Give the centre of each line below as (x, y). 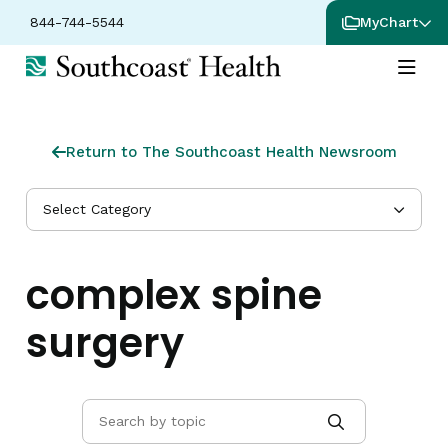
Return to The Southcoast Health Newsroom (231, 152)
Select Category (97, 209)
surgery (105, 343)
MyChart (389, 22)
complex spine (174, 295)
